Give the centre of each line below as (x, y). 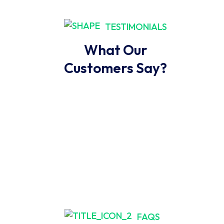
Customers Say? (115, 68)
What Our (115, 50)
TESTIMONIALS (136, 26)
